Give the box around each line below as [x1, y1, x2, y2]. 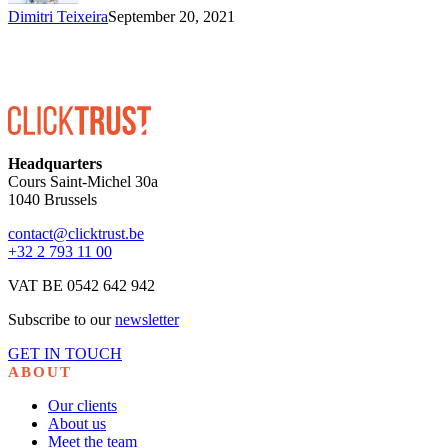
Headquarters [8, 155, 102, 173]
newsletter [115, 311, 179, 329]
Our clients [48, 397, 117, 415]
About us [48, 415, 106, 433]
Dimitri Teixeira [8, 8, 108, 26]
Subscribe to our [8, 311, 115, 329]
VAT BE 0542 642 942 [8, 277, 155, 295]
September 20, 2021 [108, 8, 235, 26]
